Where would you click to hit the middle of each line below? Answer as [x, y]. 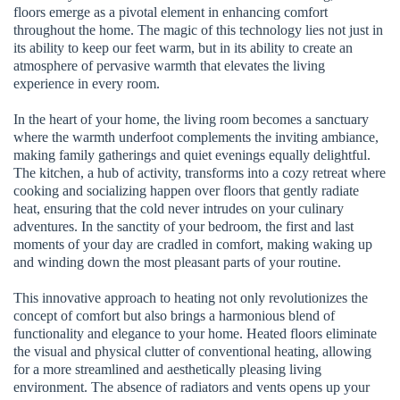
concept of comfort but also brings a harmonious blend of [174, 315]
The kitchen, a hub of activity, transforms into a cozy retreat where [200, 172]
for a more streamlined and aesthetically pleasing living [167, 369]
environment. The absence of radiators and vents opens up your [192, 387]
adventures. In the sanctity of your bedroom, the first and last [183, 226]
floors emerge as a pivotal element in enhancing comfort [171, 12]
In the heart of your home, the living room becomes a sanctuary [191, 119]
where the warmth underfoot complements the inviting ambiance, [196, 137]
